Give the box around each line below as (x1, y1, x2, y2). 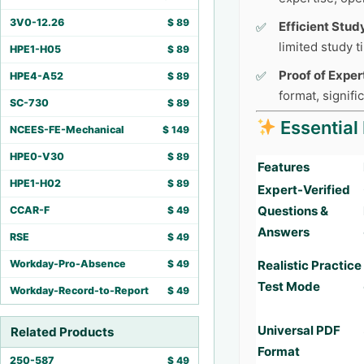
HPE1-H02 (10, 177, 61, 189)
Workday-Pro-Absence (10, 258, 126, 270)
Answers (258, 224, 310, 240)
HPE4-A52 (10, 70, 63, 82)
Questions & (258, 203, 328, 219)
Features (258, 159, 310, 175)
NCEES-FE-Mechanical (10, 123, 124, 136)
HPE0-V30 (10, 150, 64, 162)
